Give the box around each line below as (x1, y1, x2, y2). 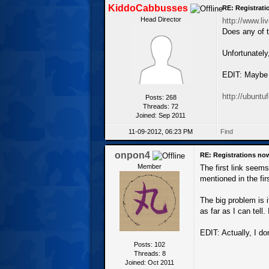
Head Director (140, 15, 181, 23)
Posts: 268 (145, 93, 177, 101)
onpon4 (114, 150, 150, 160)
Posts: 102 (134, 240, 165, 248)
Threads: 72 (143, 102, 178, 110)
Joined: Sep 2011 (136, 111, 186, 119)
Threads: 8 (133, 249, 166, 257)
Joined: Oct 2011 (125, 258, 174, 266)
